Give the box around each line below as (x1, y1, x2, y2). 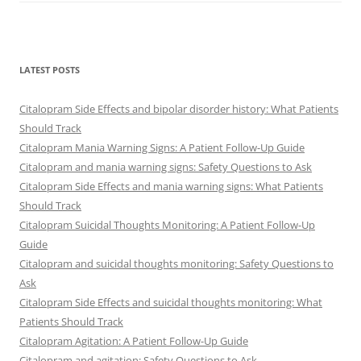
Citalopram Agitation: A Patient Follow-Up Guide (19, 334, 248, 348)
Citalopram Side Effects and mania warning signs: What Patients (19, 179, 323, 193)
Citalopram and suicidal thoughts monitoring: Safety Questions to (19, 256, 334, 271)
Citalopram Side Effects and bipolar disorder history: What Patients (19, 102, 338, 116)
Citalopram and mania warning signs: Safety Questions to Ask (19, 160, 312, 174)
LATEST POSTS (19, 64, 80, 76)
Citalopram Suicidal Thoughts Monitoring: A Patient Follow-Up (19, 218, 315, 232)
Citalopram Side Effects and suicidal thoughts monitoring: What (19, 295, 322, 309)
